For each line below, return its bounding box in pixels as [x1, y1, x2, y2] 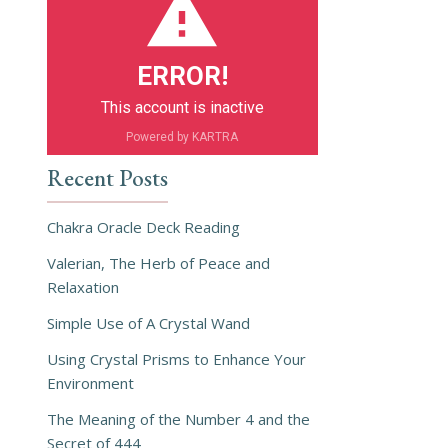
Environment [46, 373, 134, 394]
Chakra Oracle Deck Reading [46, 217, 240, 238]
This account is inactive [100, 98, 264, 118]
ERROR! [136, 61, 228, 92]
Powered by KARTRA [126, 130, 239, 145]
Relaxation [46, 277, 119, 298]
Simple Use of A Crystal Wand [46, 313, 250, 334]
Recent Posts [46, 163, 168, 194]
